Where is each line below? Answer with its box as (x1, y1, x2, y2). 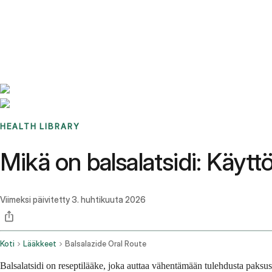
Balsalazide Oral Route (65, 239, 146, 249)
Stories (63, 10, 89, 21)
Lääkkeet (23, 239, 56, 249)
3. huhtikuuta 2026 (72, 194, 146, 205)
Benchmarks (15, 10, 63, 21)
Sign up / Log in (30, 24, 92, 35)
